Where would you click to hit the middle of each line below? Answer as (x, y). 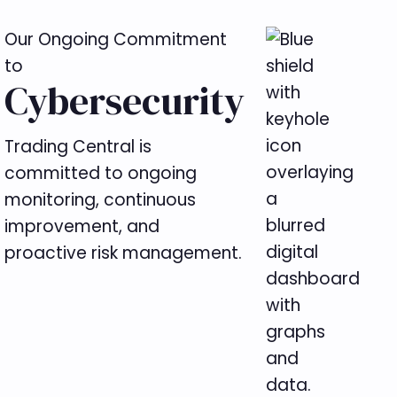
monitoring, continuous (101, 199)
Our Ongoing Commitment (116, 39)
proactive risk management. (124, 253)
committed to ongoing (101, 173)
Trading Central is (78, 146)
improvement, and (82, 226)
